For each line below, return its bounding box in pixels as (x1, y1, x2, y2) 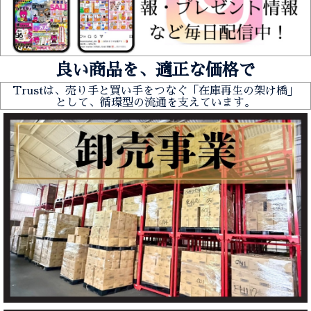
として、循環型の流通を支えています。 (56, 96, 255, 108)
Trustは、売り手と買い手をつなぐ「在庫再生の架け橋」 (12, 85, 299, 96)
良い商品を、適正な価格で (56, 61, 255, 78)
